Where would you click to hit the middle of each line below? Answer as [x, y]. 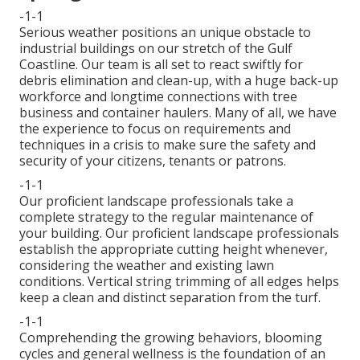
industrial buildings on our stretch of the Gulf [156, 49]
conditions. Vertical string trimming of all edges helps [179, 282]
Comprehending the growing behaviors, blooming [171, 338]
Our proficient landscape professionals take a [156, 201]
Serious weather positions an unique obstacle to [165, 33]
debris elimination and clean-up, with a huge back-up [179, 81]
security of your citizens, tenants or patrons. [153, 161]
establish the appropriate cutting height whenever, [174, 250]
